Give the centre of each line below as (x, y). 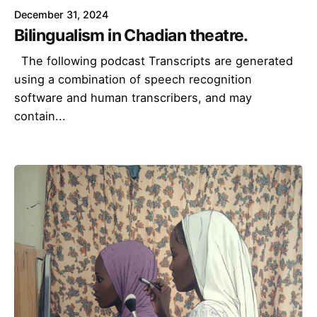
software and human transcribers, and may (133, 97)
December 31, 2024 (61, 14)
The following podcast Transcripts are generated (154, 60)
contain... (40, 116)
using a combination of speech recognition (133, 79)
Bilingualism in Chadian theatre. (131, 35)
